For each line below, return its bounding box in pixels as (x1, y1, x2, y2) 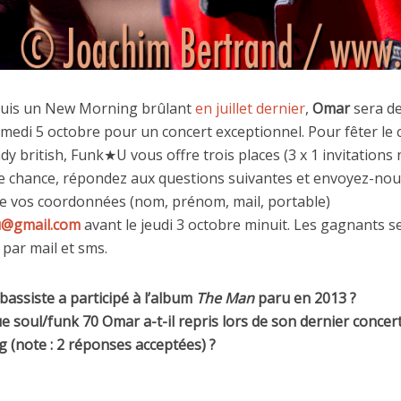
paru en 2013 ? (254, 287, 356, 308)
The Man (196, 287, 254, 308)
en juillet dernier (195, 98, 305, 118)
